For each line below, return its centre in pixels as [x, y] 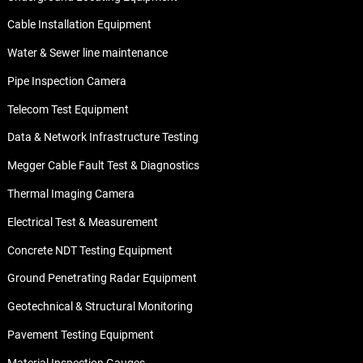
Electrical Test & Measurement [82, 222]
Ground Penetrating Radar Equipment [102, 278]
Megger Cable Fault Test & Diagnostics [103, 166]
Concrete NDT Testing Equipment [90, 250]
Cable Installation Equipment [79, 25]
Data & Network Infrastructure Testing [102, 137]
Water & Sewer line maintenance [87, 53]
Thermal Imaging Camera [70, 193]
